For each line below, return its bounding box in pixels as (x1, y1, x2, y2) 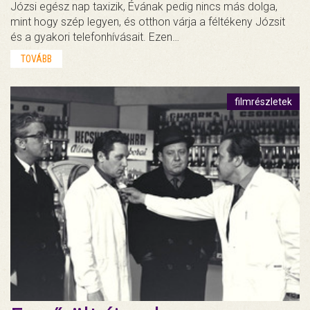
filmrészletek (235, 95, 292, 107)
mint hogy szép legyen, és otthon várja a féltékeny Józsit (10, 15, 285, 28)
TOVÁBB (21, 53, 52, 64)
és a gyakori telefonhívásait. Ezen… (10, 30, 179, 44)
